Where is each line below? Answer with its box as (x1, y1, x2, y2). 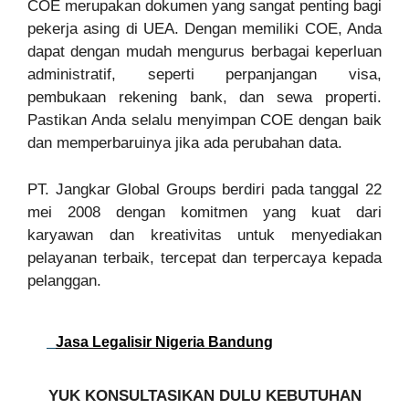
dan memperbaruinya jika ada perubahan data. (27, 134, 342, 152)
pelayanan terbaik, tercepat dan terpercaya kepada (27, 248, 382, 267)
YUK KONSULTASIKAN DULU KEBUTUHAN (47, 387, 362, 405)
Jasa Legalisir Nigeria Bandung (56, 334, 273, 351)
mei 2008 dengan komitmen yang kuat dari (27, 203, 382, 221)
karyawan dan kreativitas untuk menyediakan (27, 225, 382, 244)
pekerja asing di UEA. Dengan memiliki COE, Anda (27, 20, 382, 38)
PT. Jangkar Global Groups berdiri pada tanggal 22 (27, 180, 382, 198)
